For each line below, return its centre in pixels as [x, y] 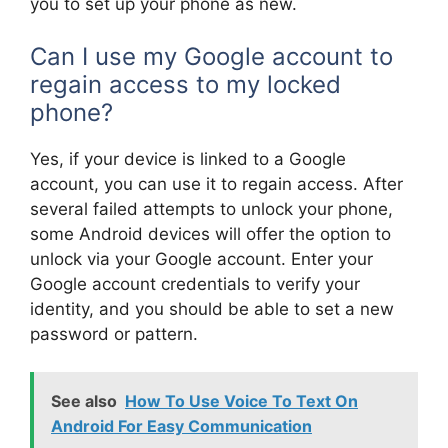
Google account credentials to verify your [195, 283]
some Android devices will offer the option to [210, 233]
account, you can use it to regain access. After [216, 183]
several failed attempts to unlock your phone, [211, 208]
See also [84, 401]
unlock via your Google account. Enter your [201, 258]
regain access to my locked [185, 84]
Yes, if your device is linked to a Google [188, 158]
